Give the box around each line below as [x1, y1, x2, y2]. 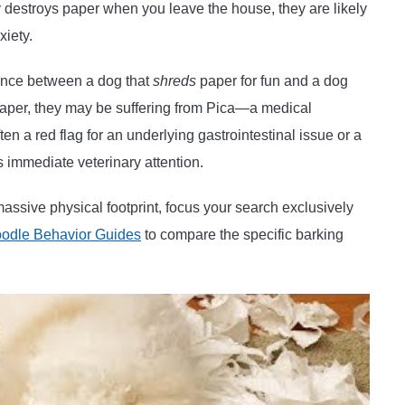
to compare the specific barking [141, 226, 344, 242]
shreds [153, 72, 196, 89]
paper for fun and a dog [196, 72, 348, 89]
